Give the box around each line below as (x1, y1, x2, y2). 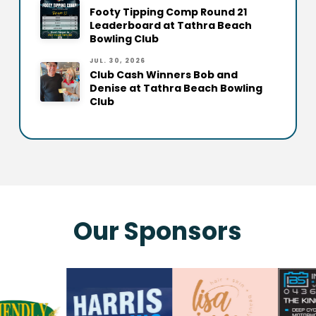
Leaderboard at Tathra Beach (89, 18, 252, 32)
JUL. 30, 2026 (89, 56, 146, 65)
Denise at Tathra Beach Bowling (89, 81, 262, 96)
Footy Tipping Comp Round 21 (89, 4, 247, 19)
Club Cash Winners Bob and (89, 68, 238, 83)
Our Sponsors (73, 214, 243, 249)
